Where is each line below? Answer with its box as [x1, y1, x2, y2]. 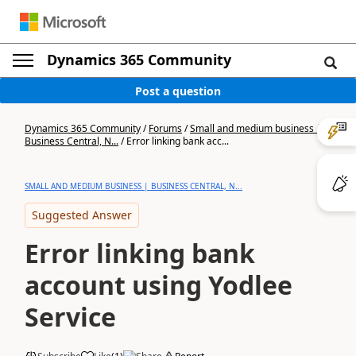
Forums [149, 122, 182, 135]
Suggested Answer [32, 207, 132, 222]
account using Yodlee [25, 268, 292, 302]
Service [25, 300, 116, 334]
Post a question [135, 83, 221, 99]
